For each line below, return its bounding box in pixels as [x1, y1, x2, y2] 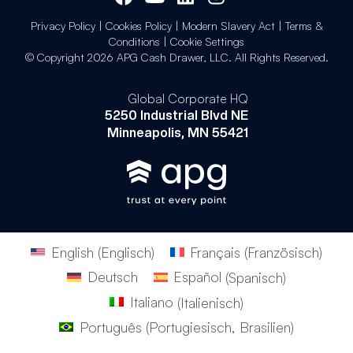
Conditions [109, 35, 160, 49]
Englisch [100, 243, 151, 261]
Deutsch [87, 268, 138, 286]
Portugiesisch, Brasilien [148, 318, 291, 336]
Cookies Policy [105, 19, 172, 33]
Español [173, 268, 221, 286]
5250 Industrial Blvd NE [105, 108, 248, 124]
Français [189, 243, 240, 261]
